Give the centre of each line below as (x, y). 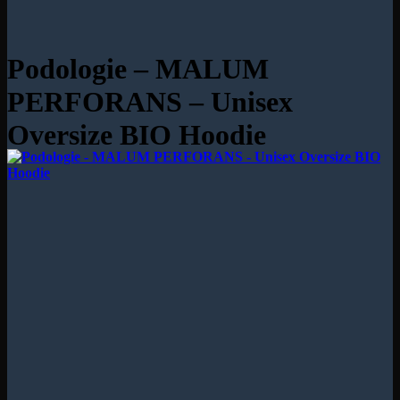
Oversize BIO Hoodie (137, 135)
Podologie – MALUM (138, 69)
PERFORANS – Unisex (150, 102)
